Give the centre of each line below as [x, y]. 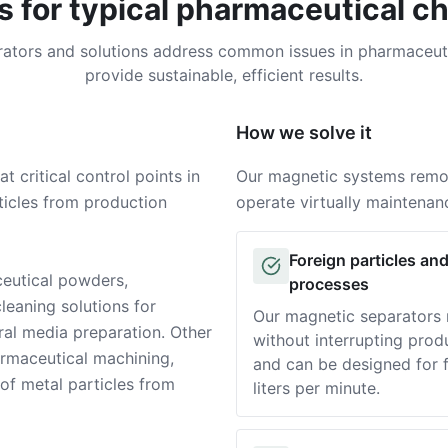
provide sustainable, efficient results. [224, 75]
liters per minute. [316, 388]
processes [329, 284]
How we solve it [304, 132]
